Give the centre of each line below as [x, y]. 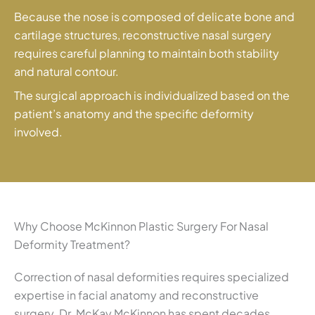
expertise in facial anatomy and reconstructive [136, 295]
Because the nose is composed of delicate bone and [154, 16]
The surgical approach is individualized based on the [152, 95]
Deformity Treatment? [72, 244]
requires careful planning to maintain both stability [147, 53]
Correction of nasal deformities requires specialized [152, 276]
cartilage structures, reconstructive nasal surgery [143, 34]
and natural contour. [66, 71]
